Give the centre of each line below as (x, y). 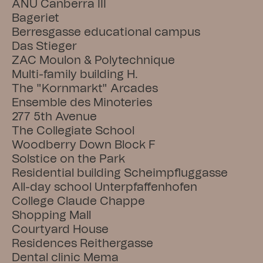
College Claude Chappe (78, 201)
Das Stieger (44, 46)
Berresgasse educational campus (106, 32)
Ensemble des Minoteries (82, 103)
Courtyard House (60, 230)
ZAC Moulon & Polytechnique (93, 60)
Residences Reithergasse (82, 244)
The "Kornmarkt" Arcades (85, 89)
